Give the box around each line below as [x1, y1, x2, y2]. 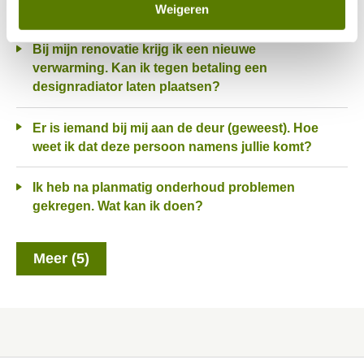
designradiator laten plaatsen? [32, 80, 220, 94]
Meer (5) [45, 250, 89, 267]
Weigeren [155, 2, 209, 16]
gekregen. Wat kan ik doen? [32, 199, 203, 214]
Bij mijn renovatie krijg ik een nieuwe [32, 42, 42, 57]
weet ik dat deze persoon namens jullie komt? [32, 139, 312, 154]
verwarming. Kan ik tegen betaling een [32, 61, 267, 76]
